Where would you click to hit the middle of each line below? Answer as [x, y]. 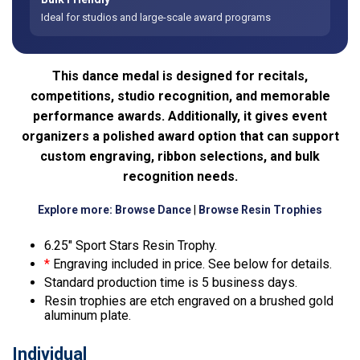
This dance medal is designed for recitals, [180, 76]
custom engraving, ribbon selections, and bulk [180, 157]
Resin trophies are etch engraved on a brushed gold [189, 301]
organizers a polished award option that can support [180, 137]
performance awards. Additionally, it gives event [180, 117]
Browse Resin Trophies [260, 210]
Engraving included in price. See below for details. [191, 264]
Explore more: [75, 210]
